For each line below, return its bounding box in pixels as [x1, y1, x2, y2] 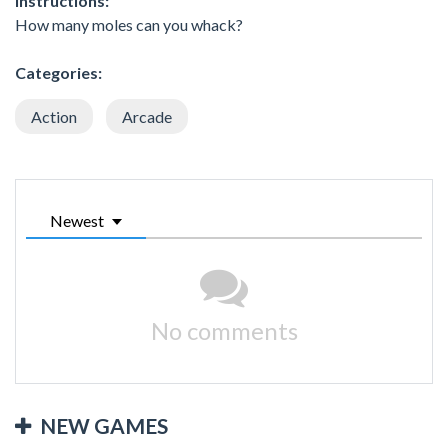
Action [31, 106, 77, 126]
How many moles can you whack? [15, 14, 243, 34]
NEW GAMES [40, 412, 168, 438]
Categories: [15, 62, 102, 82]
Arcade [122, 106, 172, 126]
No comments [150, 315, 298, 345]
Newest [50, 210, 104, 230]
